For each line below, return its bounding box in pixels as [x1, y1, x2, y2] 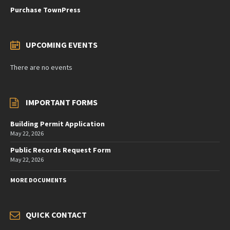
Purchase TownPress [10, 5, 81, 14]
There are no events [10, 63, 72, 72]
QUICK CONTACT [26, 209, 87, 220]
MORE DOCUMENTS [10, 176, 66, 184]
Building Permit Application [10, 119, 105, 128]
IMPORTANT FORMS [26, 97, 98, 107]
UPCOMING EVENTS [26, 40, 98, 50]
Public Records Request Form [10, 145, 111, 155]
